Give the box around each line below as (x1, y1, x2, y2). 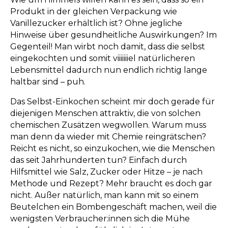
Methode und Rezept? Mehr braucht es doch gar (10, 179, 212, 189)
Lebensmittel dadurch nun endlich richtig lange (10, 65, 207, 75)
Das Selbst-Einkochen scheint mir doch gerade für (10, 97, 215, 107)
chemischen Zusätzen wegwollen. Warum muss (10, 120, 206, 130)
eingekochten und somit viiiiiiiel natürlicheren (10, 53, 195, 64)
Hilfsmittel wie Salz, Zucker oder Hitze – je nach (10, 167, 203, 177)
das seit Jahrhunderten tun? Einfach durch (10, 155, 187, 165)
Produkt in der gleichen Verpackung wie (10, 7, 177, 17)
